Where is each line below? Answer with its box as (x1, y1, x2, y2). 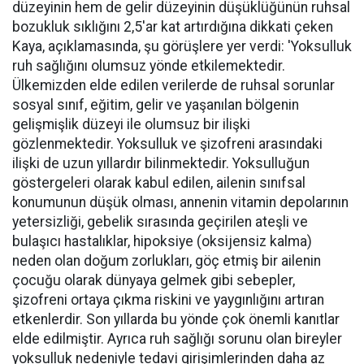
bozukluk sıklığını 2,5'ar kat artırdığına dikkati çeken (12, 18, 333, 35)
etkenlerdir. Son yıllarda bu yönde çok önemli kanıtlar (12, 310, 340, 327)
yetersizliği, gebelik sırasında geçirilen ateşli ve (12, 213, 308, 230)
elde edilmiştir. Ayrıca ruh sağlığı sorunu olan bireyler (12, 330, 342, 347)
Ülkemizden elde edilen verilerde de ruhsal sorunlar (12, 76, 335, 93)
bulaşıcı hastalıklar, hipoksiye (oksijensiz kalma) (12, 232, 312, 249)
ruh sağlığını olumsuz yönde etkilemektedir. (12, 57, 285, 74)
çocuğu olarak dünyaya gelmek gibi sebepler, (12, 271, 295, 288)
